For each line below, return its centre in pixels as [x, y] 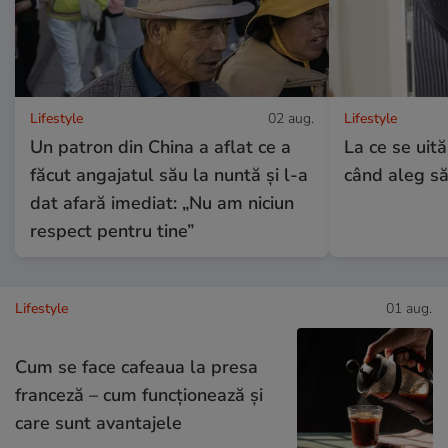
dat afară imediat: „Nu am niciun [162, 203]
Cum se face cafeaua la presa [136, 367]
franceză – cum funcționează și [139, 395]
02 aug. [290, 119]
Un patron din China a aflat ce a [160, 147]
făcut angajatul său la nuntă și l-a [169, 175]
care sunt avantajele [98, 423]
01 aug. [409, 309]
